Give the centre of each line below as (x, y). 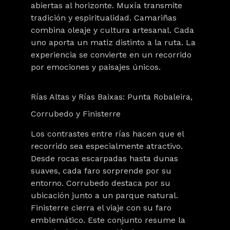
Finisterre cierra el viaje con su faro (101, 208)
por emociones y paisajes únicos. (96, 67)
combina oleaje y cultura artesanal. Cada (112, 30)
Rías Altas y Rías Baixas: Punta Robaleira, (112, 97)
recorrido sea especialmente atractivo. (107, 146)
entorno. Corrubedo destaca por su (101, 183)
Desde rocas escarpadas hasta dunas (104, 158)
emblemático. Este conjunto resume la (108, 220)
